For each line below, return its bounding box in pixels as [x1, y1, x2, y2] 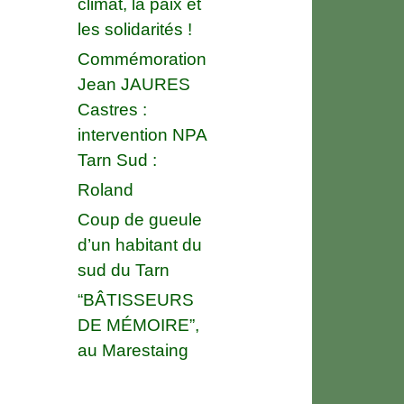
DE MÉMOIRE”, [78, 315, 199, 335]
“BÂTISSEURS [78, 289, 194, 309]
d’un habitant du [78, 234, 202, 254]
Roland [78, 179, 133, 199]
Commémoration [78, 49, 207, 69]
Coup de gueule [78, 209, 202, 229]
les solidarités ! [78, 19, 192, 39]
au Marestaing [78, 340, 188, 360]
